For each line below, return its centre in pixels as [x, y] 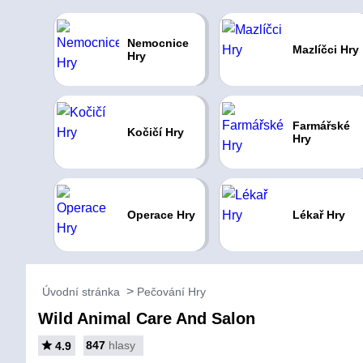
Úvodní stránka [81, 292]
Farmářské [321, 126]
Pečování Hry [171, 292]
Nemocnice [158, 43]
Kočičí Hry [155, 132]
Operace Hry [161, 215]
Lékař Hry [318, 215]
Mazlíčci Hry [325, 49]
